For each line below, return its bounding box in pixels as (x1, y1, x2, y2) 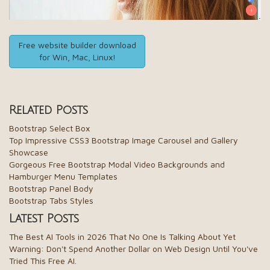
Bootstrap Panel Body (9, 183, 93, 194)
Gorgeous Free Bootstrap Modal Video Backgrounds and (9, 159, 225, 170)
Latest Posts (9, 213, 79, 225)
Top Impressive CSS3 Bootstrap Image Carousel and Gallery (9, 135, 238, 146)
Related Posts (9, 104, 88, 117)
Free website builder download (18, 40, 136, 51)
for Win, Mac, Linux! (39, 52, 116, 63)
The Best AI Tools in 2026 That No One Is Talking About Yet (9, 231, 236, 242)
